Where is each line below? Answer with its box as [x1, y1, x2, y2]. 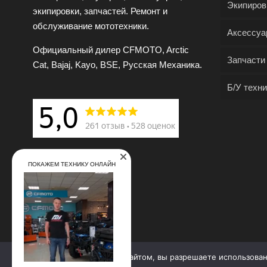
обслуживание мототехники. [32, 21, 149, 31]
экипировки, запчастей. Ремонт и [32, 6, 167, 16]
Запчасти [226, 55, 265, 65]
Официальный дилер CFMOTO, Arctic [32, 45, 189, 55]
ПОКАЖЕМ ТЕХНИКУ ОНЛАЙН [27, 161, 116, 167]
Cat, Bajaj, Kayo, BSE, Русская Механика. [32, 60, 202, 70]
